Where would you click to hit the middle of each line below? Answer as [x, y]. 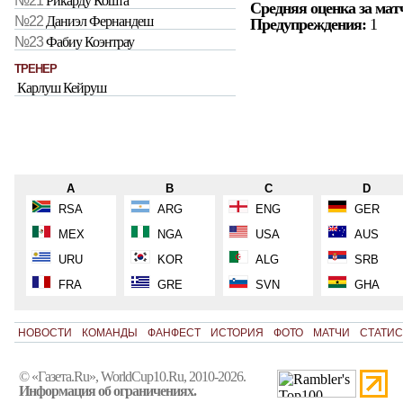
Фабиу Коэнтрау [90, 42]
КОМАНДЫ [109, 332]
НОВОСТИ [45, 332]
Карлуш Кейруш [62, 88]
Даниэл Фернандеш [99, 22]
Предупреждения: [308, 25]
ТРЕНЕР [36, 69]
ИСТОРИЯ [237, 332]
